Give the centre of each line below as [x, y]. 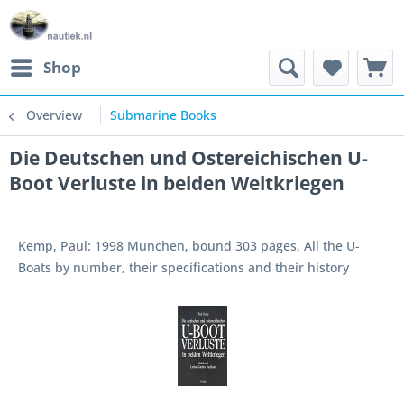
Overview [54, 115]
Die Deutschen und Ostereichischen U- [188, 158]
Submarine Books [163, 115]
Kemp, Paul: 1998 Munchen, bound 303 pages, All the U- [189, 246]
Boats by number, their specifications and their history [184, 267]
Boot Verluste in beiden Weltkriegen [177, 183]
